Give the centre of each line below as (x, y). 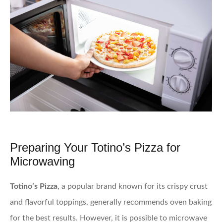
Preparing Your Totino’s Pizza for (95, 147)
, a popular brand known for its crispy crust (133, 186)
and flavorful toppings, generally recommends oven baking (111, 202)
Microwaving (42, 161)
